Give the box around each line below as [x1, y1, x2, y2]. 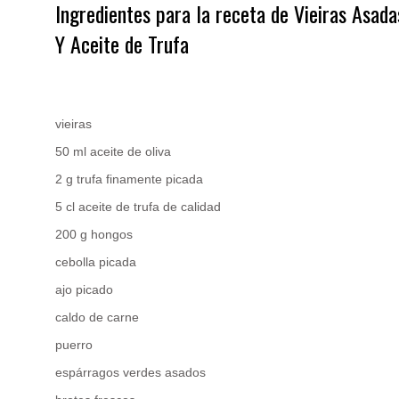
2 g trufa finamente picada [55, 172, 203, 186]
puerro [55, 338, 93, 352]
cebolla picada [55, 255, 136, 269]
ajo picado [55, 282, 113, 297]
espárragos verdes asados [55, 365, 206, 379]
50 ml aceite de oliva [55, 144, 171, 159]
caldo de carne [55, 310, 139, 324]
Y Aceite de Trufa [55, 28, 189, 60]
